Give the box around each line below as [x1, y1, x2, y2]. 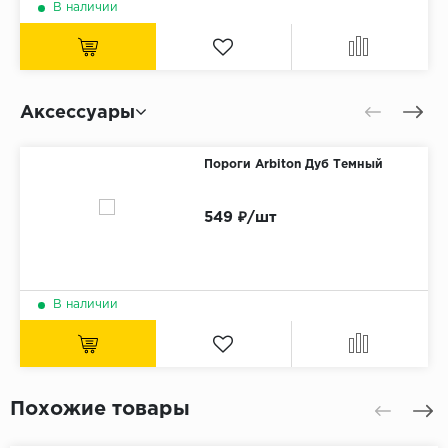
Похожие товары [10, 400, 190, 419]
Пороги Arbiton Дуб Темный [203, 159, 383, 171]
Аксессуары [20, 105, 135, 122]
